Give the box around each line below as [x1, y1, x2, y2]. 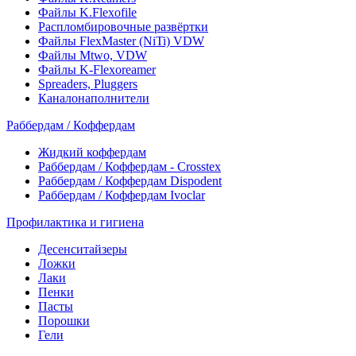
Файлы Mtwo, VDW [38, 48, 147, 62]
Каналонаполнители [38, 91, 149, 105]
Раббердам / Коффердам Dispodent [38, 174, 222, 188]
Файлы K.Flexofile [38, 6, 137, 19]
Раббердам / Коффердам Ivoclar [38, 188, 205, 202]
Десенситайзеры [38, 242, 127, 256]
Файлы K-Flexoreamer [38, 63, 156, 76]
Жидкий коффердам [38, 145, 146, 159]
